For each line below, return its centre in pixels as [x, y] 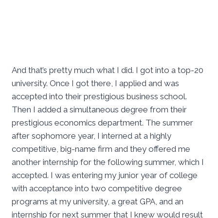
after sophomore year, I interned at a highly [91, 136]
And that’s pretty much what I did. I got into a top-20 [108, 70]
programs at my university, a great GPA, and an [98, 202]
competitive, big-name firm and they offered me [101, 149]
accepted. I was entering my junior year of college [105, 175]
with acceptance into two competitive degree [97, 189]
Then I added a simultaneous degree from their [99, 110]
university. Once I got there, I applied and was [95, 83]
